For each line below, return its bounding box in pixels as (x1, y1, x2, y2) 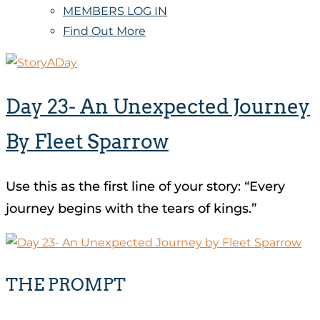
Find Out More (63, 24, 146, 38)
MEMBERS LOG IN (63, 4, 167, 18)
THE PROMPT (6, 274, 126, 296)
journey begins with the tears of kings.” (6, 201, 256, 217)
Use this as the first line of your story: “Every (6, 179, 285, 195)
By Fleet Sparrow (6, 129, 169, 154)
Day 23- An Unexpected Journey (6, 94, 310, 119)
